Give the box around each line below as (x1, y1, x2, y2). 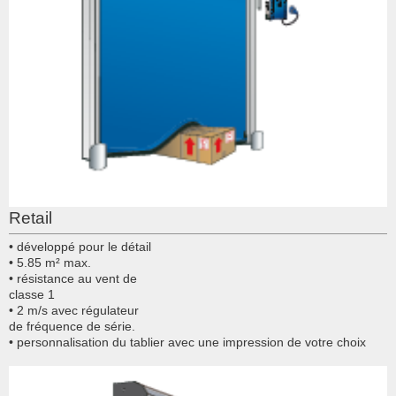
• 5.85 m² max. (9, 255, 91, 270)
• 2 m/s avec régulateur (9, 303, 139, 318)
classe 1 (9, 287, 55, 302)
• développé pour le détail (9, 240, 151, 255)
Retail (9, 209, 52, 228)
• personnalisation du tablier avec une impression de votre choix (9, 335, 366, 350)
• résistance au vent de (9, 271, 137, 286)
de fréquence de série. (9, 319, 135, 334)
